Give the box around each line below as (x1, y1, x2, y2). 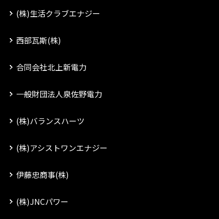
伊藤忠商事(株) (16, 169, 69, 180)
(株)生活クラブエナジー (16, 7, 100, 19)
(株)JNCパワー (16, 196, 68, 207)
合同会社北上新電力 (16, 61, 87, 73)
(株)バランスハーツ (16, 115, 85, 127)
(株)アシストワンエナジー (16, 142, 108, 153)
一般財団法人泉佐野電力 (16, 88, 102, 100)
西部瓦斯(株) (16, 34, 61, 46)
